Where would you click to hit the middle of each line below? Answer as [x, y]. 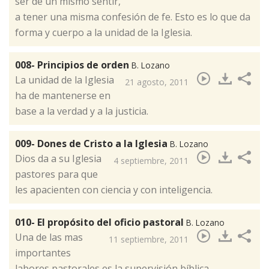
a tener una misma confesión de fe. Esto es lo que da [133, 17]
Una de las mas [49, 237]
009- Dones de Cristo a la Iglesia [92, 144]
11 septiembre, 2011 [149, 240]
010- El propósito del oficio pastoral [101, 222]
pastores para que [56, 174]
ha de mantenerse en [63, 96]
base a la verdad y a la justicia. [82, 111]
